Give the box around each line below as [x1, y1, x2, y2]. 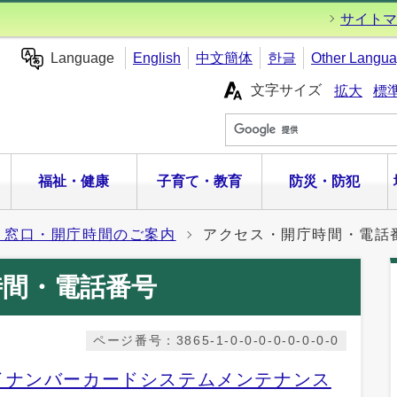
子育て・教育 [156, 173, 242, 189]
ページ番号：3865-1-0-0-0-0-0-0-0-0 [93, 333, 339, 347]
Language [51, 50, 114, 66]
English [133, 50, 181, 66]
